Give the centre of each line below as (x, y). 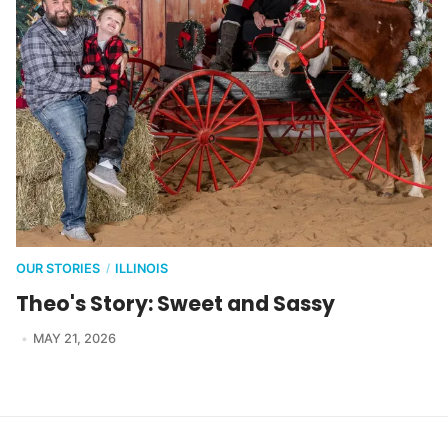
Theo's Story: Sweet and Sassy (175, 303)
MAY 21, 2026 (74, 338)
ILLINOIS (142, 268)
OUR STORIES (58, 268)
